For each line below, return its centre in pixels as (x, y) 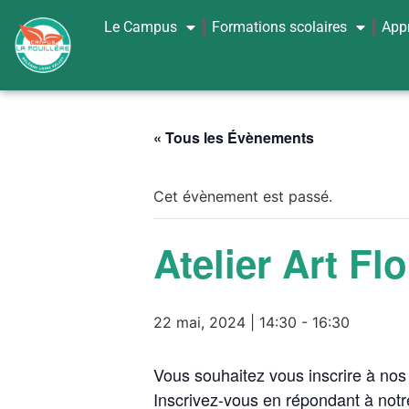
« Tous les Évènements (234, 137)
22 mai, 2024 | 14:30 (225, 322)
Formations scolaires (280, 26)
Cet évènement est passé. (243, 196)
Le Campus (141, 26)
